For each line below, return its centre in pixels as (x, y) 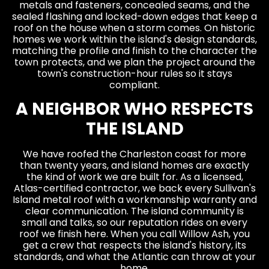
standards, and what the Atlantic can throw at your (134, 257)
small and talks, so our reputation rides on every (134, 223)
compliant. (134, 85)
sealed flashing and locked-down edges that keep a (134, 16)
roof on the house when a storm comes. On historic (134, 28)
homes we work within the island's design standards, (134, 39)
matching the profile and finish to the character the (134, 50)
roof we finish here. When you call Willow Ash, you (134, 234)
